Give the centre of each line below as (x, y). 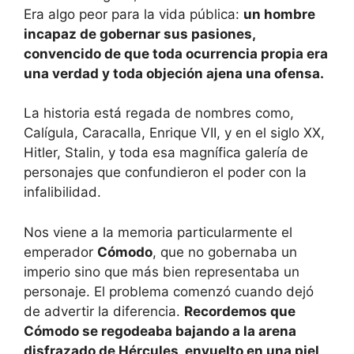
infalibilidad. (62, 192)
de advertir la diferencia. (104, 311)
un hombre (279, 14)
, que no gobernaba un (225, 252)
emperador (60, 252)
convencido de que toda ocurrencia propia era (176, 53)
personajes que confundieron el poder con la (165, 173)
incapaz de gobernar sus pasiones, (139, 34)
